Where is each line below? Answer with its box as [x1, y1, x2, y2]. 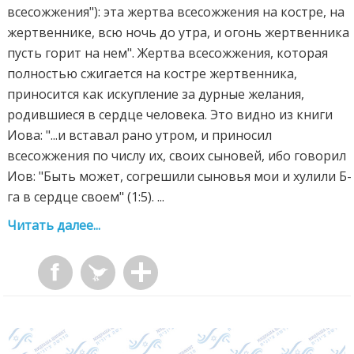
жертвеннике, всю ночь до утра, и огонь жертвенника [7, 23, 350, 41]
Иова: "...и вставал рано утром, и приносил [7, 126, 273, 144]
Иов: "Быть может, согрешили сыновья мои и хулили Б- [7, 167, 352, 185]
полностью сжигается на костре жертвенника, [7, 64, 298, 82]
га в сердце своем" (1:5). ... [7, 187, 165, 205]
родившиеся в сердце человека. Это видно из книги [7, 105, 333, 123]
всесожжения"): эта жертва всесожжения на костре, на [7, 2, 345, 21]
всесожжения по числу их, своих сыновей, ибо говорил [7, 146, 347, 164]
